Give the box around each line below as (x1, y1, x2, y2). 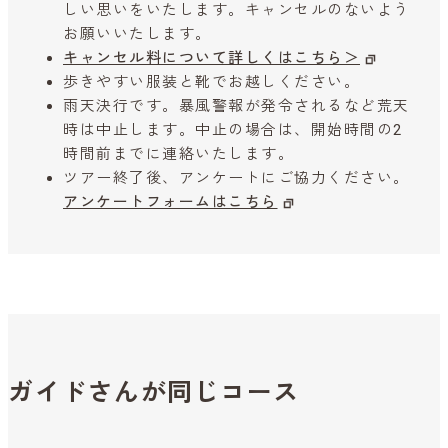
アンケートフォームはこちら (63, 193, 278, 212)
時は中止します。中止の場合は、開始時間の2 (63, 121, 403, 140)
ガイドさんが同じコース (8, 378, 300, 408)
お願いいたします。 (63, 25, 212, 44)
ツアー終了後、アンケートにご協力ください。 (63, 169, 410, 188)
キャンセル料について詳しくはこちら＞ (63, 49, 360, 68)
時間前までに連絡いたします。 (63, 145, 294, 164)
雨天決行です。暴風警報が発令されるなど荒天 (63, 97, 410, 116)
